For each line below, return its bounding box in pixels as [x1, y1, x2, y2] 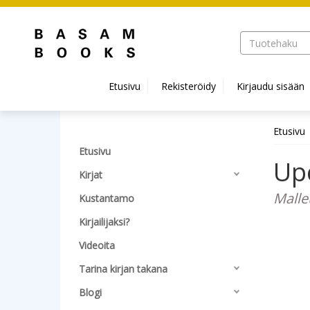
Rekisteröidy [161, 80, 216, 93]
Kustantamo [79, 192, 134, 205]
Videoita [79, 239, 115, 252]
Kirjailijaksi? [79, 215, 129, 228]
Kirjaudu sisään [237, 80, 304, 93]
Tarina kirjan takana [79, 262, 167, 275]
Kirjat [79, 168, 102, 181]
